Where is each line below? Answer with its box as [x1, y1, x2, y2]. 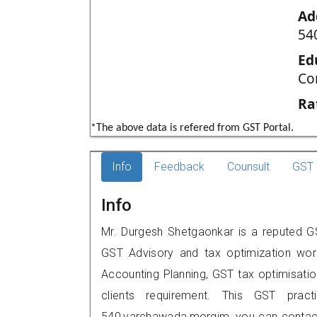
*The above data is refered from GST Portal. [91, 122, 294, 134]
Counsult [227, 160, 270, 173]
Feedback [154, 160, 204, 173]
